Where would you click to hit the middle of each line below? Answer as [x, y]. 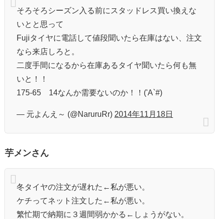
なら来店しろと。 [48, 51]
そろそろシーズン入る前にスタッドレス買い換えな [107, 10]
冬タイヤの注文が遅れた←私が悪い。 [83, 187]
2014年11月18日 [144, 114]
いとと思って [40, 24]
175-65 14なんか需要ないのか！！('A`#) [89, 92]
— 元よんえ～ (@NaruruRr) [66, 114]
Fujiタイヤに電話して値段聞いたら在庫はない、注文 [109, 38]
